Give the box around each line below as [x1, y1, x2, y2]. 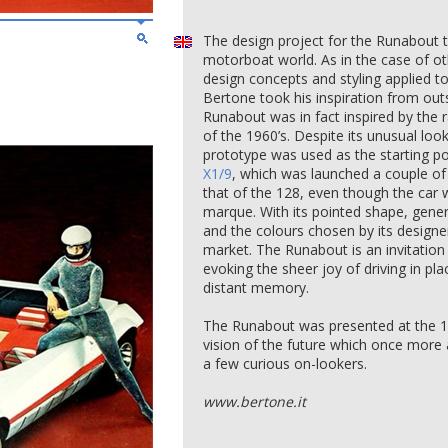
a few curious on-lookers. [203, 354, 367, 373]
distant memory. [203, 278, 309, 297]
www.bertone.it [203, 392, 306, 411]
